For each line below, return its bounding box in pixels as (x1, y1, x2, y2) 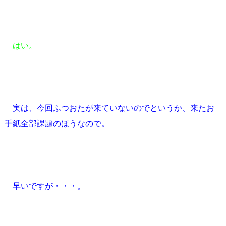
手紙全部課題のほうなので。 (5, 118, 109, 129)
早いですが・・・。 (5, 181, 85, 191)
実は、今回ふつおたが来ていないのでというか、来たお (5, 103, 214, 114)
